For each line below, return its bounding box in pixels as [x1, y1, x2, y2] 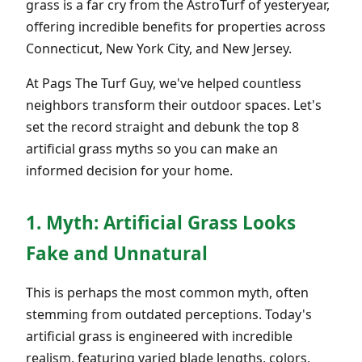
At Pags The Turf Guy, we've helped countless [26, 74, 301, 92]
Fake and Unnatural [26, 240, 208, 266]
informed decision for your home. [26, 161, 233, 179]
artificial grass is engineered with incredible [26, 326, 293, 345]
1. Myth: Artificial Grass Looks [26, 209, 296, 235]
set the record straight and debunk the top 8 [26, 117, 299, 136]
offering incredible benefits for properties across [26, 17, 326, 36]
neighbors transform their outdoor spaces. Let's [26, 95, 322, 114]
